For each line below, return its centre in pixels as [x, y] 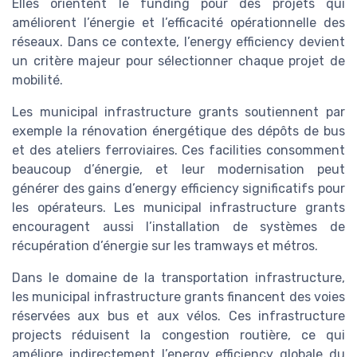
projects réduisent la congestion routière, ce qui [178, 335]
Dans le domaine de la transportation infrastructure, [178, 278]
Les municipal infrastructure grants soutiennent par [178, 112]
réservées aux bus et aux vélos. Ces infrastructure [178, 316]
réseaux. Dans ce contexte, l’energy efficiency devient [178, 42]
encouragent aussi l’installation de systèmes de [178, 227]
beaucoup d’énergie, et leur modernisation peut [178, 170]
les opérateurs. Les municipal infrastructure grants [178, 208]
